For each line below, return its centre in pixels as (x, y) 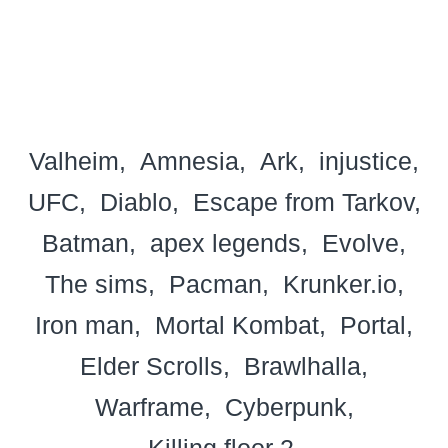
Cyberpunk (285, 406)
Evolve (360, 242)
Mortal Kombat (237, 324)
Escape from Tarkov (303, 201)
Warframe (149, 406)
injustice (365, 160)
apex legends (225, 242)
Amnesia (189, 160)
